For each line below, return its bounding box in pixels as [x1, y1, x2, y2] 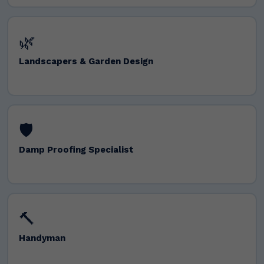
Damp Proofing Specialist [18, 144, 134, 155]
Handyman [18, 232, 65, 243]
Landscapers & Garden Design [18, 55, 153, 67]
